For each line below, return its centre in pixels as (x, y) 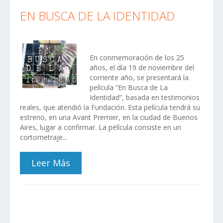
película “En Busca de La (129, 87)
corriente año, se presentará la (139, 77)
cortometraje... (44, 137)
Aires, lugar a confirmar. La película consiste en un (101, 127)
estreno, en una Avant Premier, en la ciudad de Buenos (109, 117)
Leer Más (51, 163)
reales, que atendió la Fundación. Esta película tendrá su (110, 107)
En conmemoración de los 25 (137, 57)
